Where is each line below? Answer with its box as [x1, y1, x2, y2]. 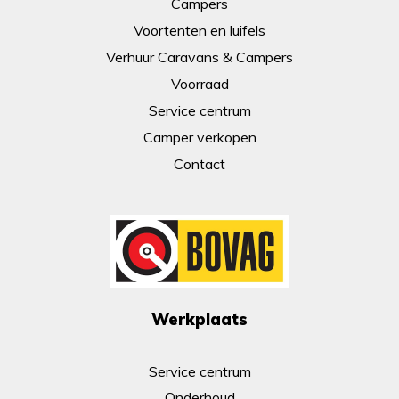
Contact [174, 155, 225, 174]
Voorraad [170, 75, 229, 94]
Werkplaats [151, 309, 248, 330]
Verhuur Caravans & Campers [106, 48, 293, 67]
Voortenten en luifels [134, 21, 265, 40]
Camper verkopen [142, 128, 256, 147]
